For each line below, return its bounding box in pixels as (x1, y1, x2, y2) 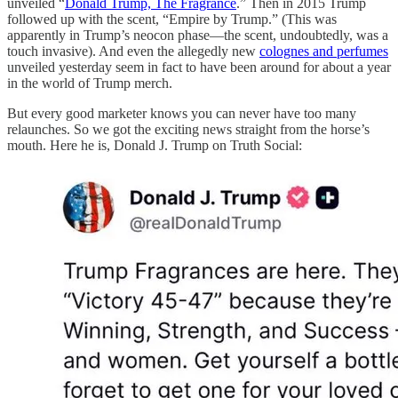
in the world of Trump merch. (7, 75, 172, 91)
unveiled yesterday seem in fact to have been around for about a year (7, 59, 391, 75)
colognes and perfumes (259, 43, 388, 59)
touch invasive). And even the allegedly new (7, 43, 259, 59)
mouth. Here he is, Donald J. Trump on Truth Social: (7, 137, 302, 153)
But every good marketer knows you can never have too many (7, 105, 356, 121)
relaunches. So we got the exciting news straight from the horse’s (7, 121, 370, 137)
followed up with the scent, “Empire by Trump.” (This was (7, 11, 337, 27)
